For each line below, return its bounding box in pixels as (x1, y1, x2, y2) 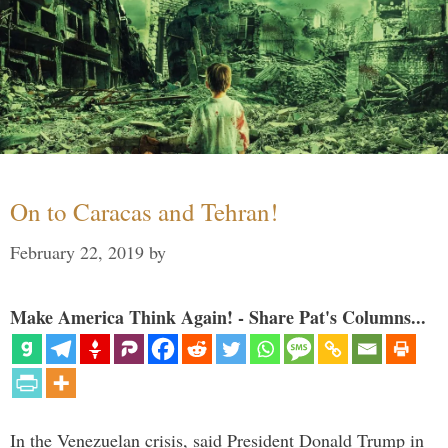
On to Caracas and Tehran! (10, 194, 278, 228)
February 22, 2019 (10, 239, 144, 264)
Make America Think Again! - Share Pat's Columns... (10, 303, 426, 330)
